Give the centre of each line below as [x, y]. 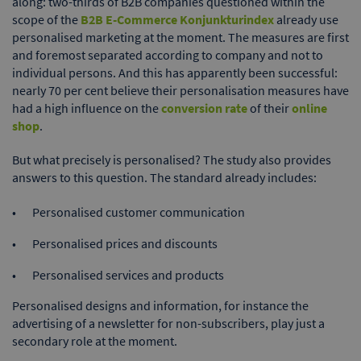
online [309, 108]
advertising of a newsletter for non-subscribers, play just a [168, 324]
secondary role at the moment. [95, 341]
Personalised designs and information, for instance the [160, 306]
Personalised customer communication [139, 212]
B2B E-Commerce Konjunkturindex [177, 20]
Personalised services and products [128, 275]
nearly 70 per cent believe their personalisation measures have [180, 91]
